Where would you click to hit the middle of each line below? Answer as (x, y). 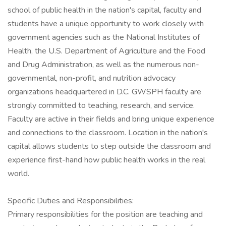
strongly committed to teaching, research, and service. (101, 105)
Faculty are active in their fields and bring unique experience (111, 119)
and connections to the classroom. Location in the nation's (108, 133)
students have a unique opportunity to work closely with (106, 24)
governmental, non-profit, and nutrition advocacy (92, 78)
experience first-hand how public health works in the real (106, 160)
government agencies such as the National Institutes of (104, 37)
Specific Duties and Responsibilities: (71, 201)
